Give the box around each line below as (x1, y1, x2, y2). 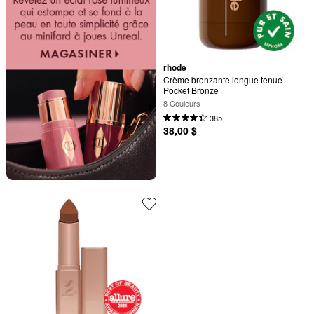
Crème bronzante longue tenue (163, 73, 282, 86)
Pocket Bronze (163, 83, 219, 96)
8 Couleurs (163, 97, 200, 109)
